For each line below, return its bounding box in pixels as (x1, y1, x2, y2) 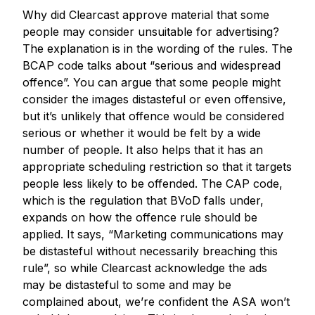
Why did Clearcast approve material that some (22, 7, 269, 22)
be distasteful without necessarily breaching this (22, 243, 278, 258)
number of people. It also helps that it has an (22, 142, 263, 157)
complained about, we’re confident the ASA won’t (22, 294, 290, 309)
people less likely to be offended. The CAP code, (22, 176, 283, 191)
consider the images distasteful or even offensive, (22, 91, 286, 106)
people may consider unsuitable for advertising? (22, 24, 279, 39)
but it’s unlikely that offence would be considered (22, 108, 284, 123)
